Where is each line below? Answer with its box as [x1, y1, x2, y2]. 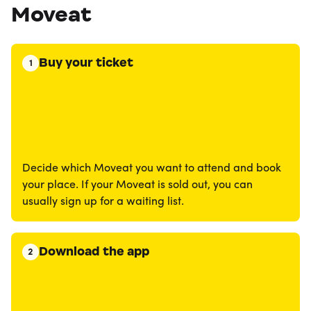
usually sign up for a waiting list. [22, 196, 184, 208]
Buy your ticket [39, 55, 133, 70]
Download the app [39, 244, 149, 259]
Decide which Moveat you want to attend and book [22, 163, 281, 174]
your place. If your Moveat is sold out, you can [22, 180, 253, 191]
